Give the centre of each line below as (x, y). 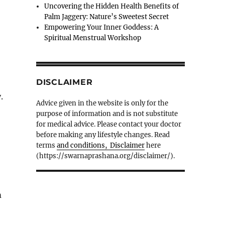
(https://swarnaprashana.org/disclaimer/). (105, 156)
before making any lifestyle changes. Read (103, 135)
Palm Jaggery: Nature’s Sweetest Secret (107, 17)
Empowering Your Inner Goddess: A (102, 28)
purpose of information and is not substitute (107, 114)
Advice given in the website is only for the (102, 103)
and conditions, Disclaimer (100, 146)
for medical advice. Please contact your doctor (108, 125)
